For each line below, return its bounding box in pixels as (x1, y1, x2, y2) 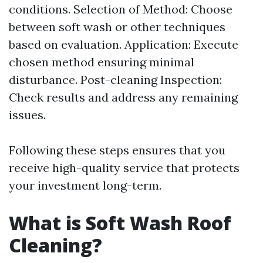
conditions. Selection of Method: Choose (9, 2, 232, 16)
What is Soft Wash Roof (9, 210, 231, 235)
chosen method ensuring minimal (9, 55, 194, 69)
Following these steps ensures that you (9, 143, 225, 157)
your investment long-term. (9, 178, 161, 193)
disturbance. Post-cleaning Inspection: (9, 72, 222, 87)
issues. (9, 107, 46, 122)
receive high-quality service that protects (9, 160, 240, 175)
